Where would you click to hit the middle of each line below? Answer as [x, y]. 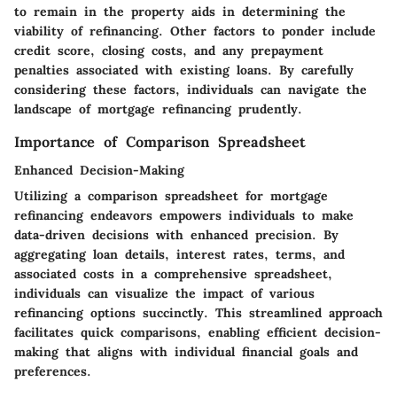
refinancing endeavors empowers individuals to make [184, 216]
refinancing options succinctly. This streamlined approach [198, 313]
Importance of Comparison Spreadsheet [160, 142]
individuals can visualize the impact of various [164, 294]
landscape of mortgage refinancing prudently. [158, 109]
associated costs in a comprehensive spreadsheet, [173, 274]
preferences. [53, 372]
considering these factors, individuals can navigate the [191, 90]
